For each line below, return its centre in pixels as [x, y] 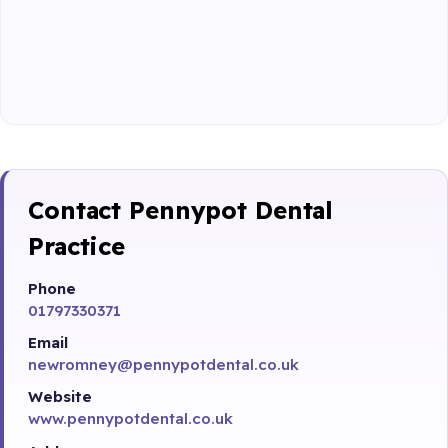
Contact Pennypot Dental [181, 210]
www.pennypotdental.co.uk [130, 419]
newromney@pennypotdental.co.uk [163, 364]
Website [60, 397]
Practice [77, 246]
